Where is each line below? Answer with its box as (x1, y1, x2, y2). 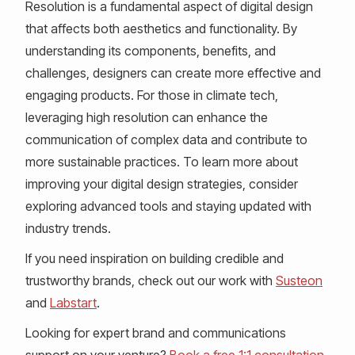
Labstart (50, 294, 97, 311)
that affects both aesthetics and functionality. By (25, 20, 297, 36)
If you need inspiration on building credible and (25, 250, 284, 266)
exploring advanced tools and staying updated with (25, 197, 311, 214)
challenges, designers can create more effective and (25, 64, 321, 81)
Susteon (276, 272, 323, 288)
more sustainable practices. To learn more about (25, 153, 298, 170)
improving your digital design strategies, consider (25, 175, 298, 192)
